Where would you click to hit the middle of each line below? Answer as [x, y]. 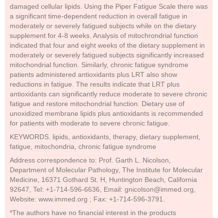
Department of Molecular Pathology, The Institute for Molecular [106, 170]
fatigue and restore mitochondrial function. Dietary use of [97, 104]
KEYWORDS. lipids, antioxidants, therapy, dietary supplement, [105, 137]
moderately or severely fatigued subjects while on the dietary [103, 26]
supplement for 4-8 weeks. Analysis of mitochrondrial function [104, 36]
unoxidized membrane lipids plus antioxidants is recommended [106, 113]
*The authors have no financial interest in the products [93, 213]
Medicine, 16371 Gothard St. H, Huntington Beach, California [103, 180]
